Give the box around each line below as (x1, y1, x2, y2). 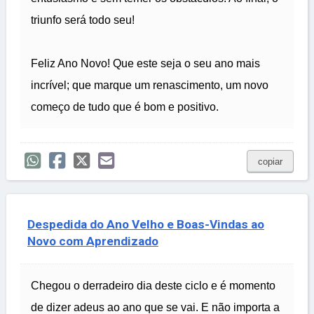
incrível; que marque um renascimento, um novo (31, 79, 268, 92)
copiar (258, 156, 282, 168)
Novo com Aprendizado (27, 234, 158, 249)
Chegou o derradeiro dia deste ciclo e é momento (31, 280, 275, 292)
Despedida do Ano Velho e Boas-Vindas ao (27, 217, 264, 232)
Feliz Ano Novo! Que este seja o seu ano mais (31, 57, 260, 70)
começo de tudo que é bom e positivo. (31, 101, 219, 114)
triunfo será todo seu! (31, 14, 135, 27)
